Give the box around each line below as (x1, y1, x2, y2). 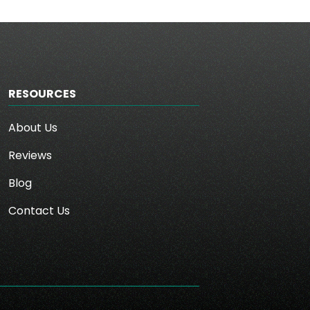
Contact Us (8, 203, 71, 219)
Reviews (8, 147, 53, 164)
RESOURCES (8, 86, 77, 102)
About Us (8, 120, 58, 136)
